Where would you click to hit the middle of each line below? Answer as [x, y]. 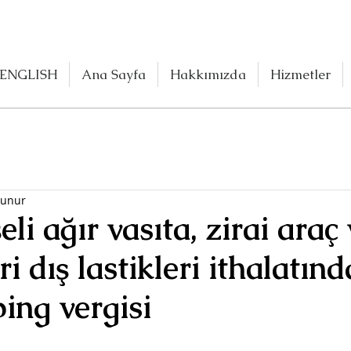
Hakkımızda [208, 74]
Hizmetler [300, 74]
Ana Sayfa [114, 74]
